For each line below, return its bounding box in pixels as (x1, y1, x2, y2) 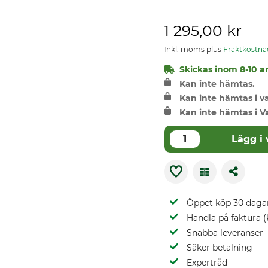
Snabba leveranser (187, 227, 263, 238)
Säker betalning (187, 242, 252, 253)
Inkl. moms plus (164, 45, 223, 54)
